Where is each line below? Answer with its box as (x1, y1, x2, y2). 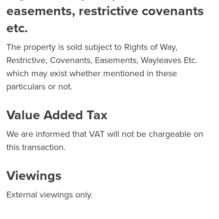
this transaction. (6, 141, 66, 153)
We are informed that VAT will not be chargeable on (6, 128, 203, 140)
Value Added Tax (6, 105, 108, 125)
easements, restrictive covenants (6, 1, 204, 21)
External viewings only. (6, 188, 93, 201)
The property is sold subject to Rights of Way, (6, 41, 177, 53)
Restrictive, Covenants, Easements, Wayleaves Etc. (6, 54, 197, 66)
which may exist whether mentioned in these (6, 67, 177, 80)
